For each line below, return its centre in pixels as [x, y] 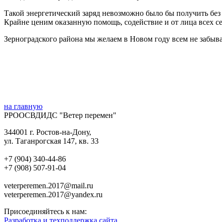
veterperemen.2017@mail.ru [49, 185]
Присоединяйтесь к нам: [45, 211]
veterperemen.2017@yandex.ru [53, 194]
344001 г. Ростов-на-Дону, [48, 132]
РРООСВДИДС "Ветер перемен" [60, 115]
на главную [23, 106]
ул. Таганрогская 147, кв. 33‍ [51, 141]
